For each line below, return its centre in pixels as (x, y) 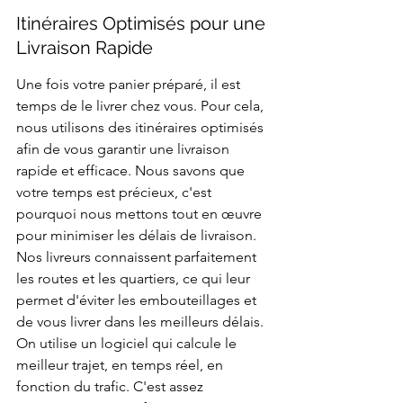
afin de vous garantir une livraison (125, 149)
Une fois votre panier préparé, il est (130, 85)
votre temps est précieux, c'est (116, 193)
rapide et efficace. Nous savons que (132, 171)
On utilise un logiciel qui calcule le (128, 344)
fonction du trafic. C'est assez (112, 387)
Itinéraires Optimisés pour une (143, 24)
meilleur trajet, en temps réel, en (121, 365)
